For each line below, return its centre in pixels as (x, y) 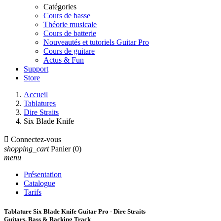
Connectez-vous (36, 139)
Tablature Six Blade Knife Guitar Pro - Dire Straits (75, 212)
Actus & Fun (64, 60)
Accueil (36, 94)
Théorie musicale (70, 24)
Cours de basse (67, 16)
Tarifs (33, 192)
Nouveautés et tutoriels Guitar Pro (96, 42)
